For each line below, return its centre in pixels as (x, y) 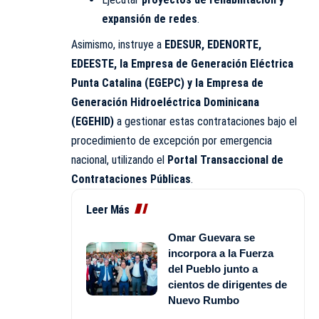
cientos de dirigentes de (228, 284)
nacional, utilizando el (119, 159)
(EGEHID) (93, 121)
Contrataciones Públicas (131, 179)
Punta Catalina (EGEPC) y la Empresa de (167, 83)
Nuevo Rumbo (204, 300)
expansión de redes (149, 19)
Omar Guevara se (211, 237)
